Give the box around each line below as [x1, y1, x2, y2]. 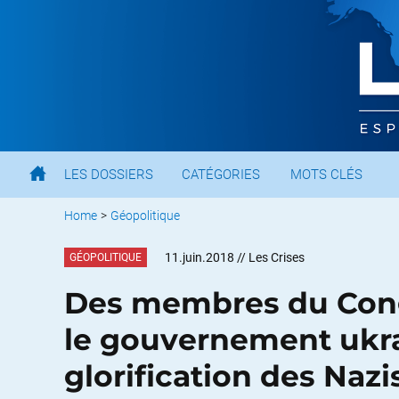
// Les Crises [237, 250, 305, 265]
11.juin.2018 [165, 250, 234, 265]
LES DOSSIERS [64, 167, 153, 183]
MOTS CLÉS [290, 167, 362, 183]
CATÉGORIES [182, 167, 260, 183]
